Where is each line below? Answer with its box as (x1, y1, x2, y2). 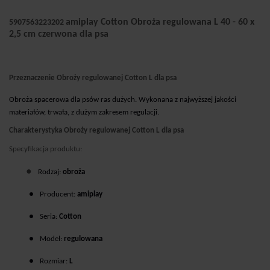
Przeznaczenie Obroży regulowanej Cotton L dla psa (9, 74, 177, 83)
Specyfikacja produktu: (9, 145, 82, 153)
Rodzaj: (38, 168, 63, 176)
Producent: (39, 190, 77, 198)
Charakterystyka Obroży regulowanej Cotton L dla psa (9, 127, 184, 135)
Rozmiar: (39, 257, 69, 265)
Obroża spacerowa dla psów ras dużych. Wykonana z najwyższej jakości (9, 96, 236, 104)
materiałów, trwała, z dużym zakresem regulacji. (9, 108, 159, 117)
